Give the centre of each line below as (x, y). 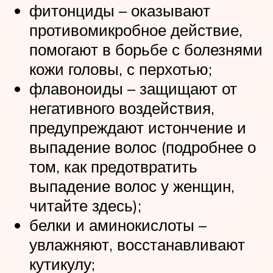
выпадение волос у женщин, (132, 186)
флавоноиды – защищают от (133, 88)
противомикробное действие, (136, 30)
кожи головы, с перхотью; (121, 69)
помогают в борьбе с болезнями (146, 49)
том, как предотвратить (113, 166)
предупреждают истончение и (138, 127)
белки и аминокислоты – (118, 225)
